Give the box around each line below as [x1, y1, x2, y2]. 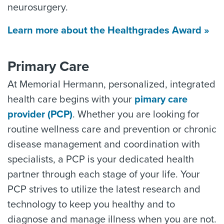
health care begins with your [7, 93, 134, 105]
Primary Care [7, 58, 89, 75]
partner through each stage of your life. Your [7, 168, 200, 180]
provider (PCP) [7, 108, 72, 120]
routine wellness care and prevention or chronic [7, 123, 216, 135]
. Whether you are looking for [72, 108, 199, 120]
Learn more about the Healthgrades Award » [7, 24, 209, 36]
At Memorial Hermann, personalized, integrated [7, 78, 215, 90]
